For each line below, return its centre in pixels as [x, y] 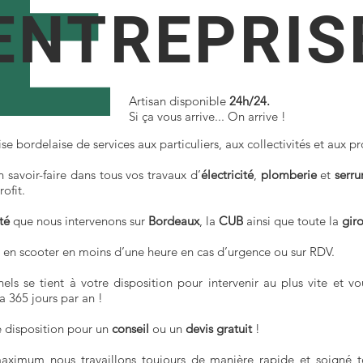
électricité [227, 175]
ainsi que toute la [293, 221]
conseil [130, 329]
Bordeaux [174, 221]
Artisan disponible [179, 101]
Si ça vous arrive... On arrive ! [207, 116]
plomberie [288, 175]
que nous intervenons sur [79, 221]
